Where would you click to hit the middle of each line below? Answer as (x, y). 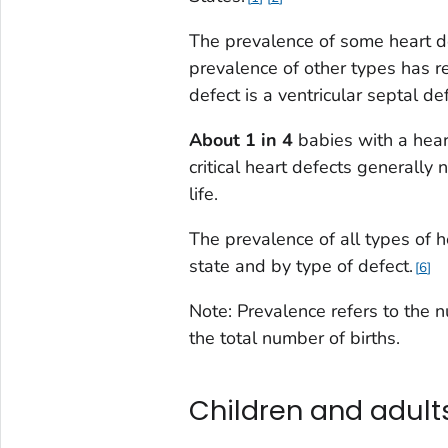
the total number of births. (294, 337)
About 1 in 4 (240, 139)
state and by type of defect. (300, 265)
